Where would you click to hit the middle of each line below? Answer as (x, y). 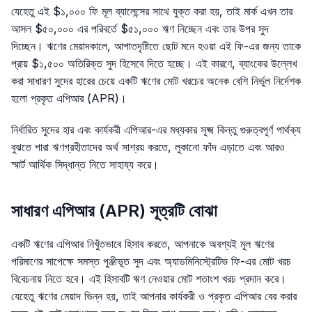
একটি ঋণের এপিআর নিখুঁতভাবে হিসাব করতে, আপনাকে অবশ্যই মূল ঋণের (142, 243)
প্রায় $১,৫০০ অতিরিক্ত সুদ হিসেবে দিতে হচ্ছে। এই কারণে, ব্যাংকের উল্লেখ (154, 64)
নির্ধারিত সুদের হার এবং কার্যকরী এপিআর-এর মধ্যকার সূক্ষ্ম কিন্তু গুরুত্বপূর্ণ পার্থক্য (156, 130)
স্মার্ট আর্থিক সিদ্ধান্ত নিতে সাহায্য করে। (85, 165)
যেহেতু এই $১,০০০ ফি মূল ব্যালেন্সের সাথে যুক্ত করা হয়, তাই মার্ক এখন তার (152, 11)
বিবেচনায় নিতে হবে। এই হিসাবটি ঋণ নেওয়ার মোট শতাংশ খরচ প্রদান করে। (149, 278)
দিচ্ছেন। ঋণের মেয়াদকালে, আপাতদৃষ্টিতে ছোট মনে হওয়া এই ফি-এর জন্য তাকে (156, 46)
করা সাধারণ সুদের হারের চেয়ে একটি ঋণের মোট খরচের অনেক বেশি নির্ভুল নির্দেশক (156, 81)
